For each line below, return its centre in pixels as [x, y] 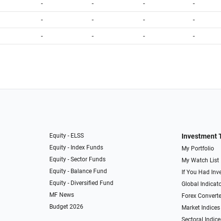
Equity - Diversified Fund [82, 183]
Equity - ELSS [67, 136]
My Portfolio [198, 148]
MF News [62, 195]
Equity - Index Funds [76, 147]
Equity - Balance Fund [78, 171]
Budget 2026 [67, 207]
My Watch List [200, 160]
